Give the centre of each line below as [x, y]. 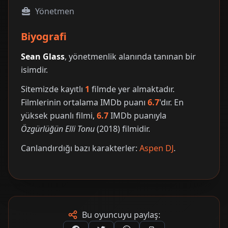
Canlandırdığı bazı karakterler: [80, 148]
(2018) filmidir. [122, 129]
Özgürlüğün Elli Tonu [58, 129]
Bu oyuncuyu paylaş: [121, 215]
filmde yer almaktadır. [132, 89]
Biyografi [44, 36]
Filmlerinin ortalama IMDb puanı [84, 102]
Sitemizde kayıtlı [53, 89]
